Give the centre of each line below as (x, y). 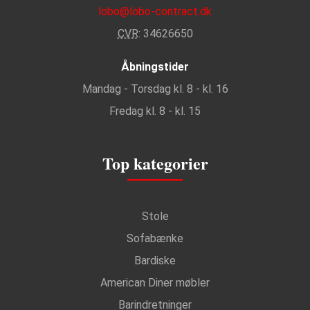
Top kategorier (155, 163)
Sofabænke (155, 239)
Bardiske (155, 261)
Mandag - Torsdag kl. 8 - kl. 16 (155, 89)
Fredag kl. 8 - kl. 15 (155, 111)
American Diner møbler (155, 283)
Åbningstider (155, 67)
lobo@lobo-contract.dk (155, 12)
